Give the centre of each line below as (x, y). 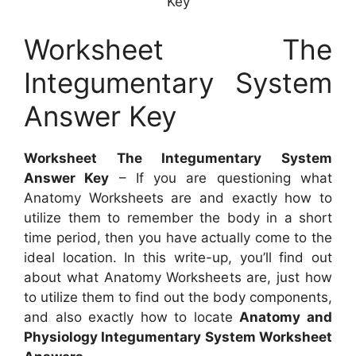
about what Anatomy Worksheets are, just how (178, 277)
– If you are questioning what (221, 178)
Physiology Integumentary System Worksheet (178, 337)
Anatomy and (286, 317)
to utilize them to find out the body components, (178, 297)
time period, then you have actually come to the (178, 237)
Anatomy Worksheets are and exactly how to (178, 197)
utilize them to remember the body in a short (178, 217)
